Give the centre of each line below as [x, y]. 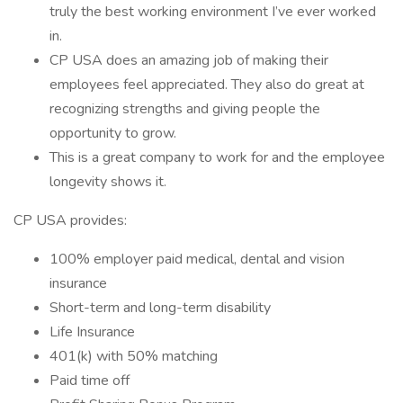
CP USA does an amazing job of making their [189, 60]
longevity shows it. [108, 182]
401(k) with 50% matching [134, 356]
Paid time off [90, 381]
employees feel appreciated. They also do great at [207, 85]
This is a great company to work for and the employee [217, 157]
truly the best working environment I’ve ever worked [213, 12]
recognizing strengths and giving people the [185, 109]
